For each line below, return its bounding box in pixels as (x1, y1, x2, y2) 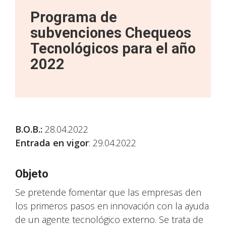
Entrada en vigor (15, 137, 89, 149)
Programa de (30, 9, 117, 26)
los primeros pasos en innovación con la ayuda (15, 200, 209, 212)
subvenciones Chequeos (30, 24, 191, 41)
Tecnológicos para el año (30, 40, 196, 57)
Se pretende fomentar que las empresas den (15, 186, 201, 198)
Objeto (15, 167, 48, 180)
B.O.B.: (15, 123, 42, 135)
